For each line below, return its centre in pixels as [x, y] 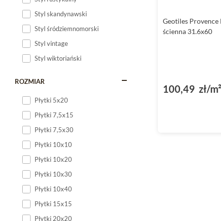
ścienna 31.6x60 [187, 32]
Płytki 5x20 [51, 100]
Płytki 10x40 [53, 189]
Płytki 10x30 [53, 174]
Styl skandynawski [61, 14]
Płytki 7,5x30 [54, 130]
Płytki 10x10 [53, 145]
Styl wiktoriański [58, 58]
